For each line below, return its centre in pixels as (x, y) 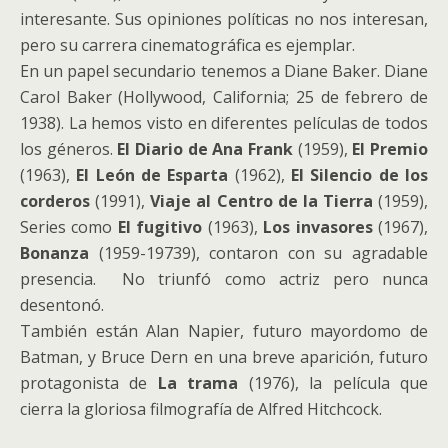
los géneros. (69, 149)
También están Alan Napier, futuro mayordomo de (224, 331)
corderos (55, 201)
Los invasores (318, 227)
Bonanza (59, 253)
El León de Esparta (152, 175)
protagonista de (89, 383)
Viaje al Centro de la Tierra (261, 201)
